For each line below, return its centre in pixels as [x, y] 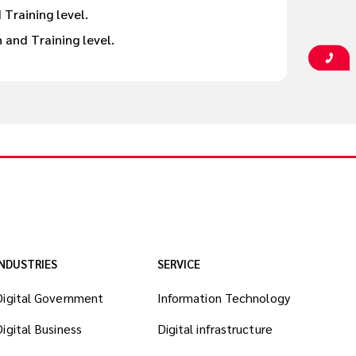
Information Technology [223, 298]
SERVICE [178, 264]
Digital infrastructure [215, 329]
